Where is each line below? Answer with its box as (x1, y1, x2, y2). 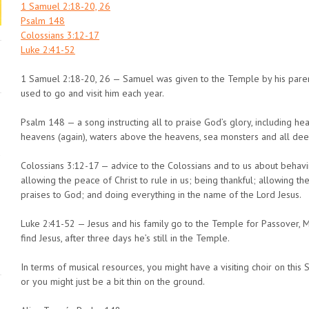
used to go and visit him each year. (21, 86, 164, 99)
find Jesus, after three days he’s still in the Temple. (21, 231, 230, 244)
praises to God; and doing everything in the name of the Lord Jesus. (21, 188, 301, 201)
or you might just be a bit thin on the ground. (21, 275, 205, 288)
